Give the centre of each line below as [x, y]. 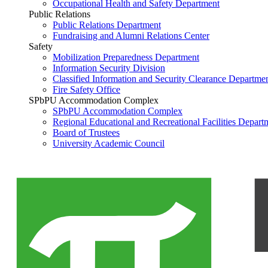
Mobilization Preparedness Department [126, 57]
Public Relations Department [107, 25]
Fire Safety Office [86, 89]
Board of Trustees [86, 132]
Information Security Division [109, 68]
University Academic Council [109, 143]
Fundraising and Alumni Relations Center [131, 35]
